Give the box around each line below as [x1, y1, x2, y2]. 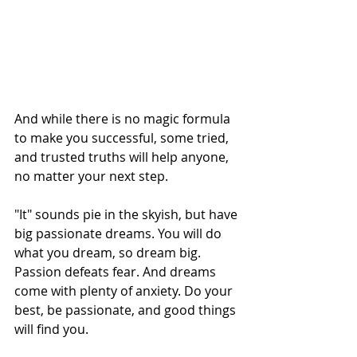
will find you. [14, 320, 88, 339]
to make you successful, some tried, [14, 129, 232, 147]
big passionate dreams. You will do [14, 225, 225, 243]
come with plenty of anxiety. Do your [14, 282, 236, 300]
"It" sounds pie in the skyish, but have [14, 206, 241, 224]
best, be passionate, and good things [14, 301, 239, 320]
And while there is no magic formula [14, 110, 233, 128]
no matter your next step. [14, 167, 168, 186]
